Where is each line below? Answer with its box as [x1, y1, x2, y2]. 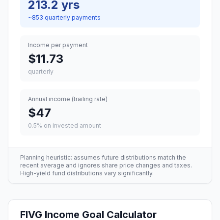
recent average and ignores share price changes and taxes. [20, 162, 192, 169]
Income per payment [28, 41, 88, 49]
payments [70, 14, 101, 21]
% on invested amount [37, 122, 101, 129]
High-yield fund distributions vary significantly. [20, 169, 154, 177]
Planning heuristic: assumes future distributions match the [20, 154, 186, 161]
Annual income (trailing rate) [28, 95, 108, 103]
